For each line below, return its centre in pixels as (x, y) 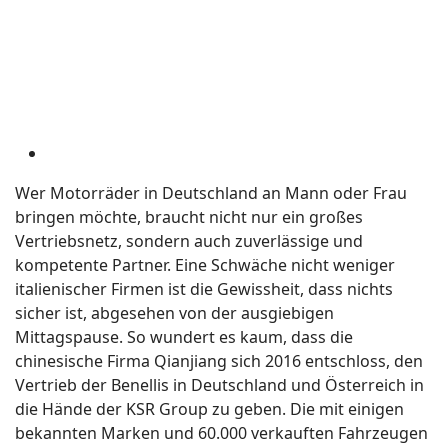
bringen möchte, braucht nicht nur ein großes (189, 217)
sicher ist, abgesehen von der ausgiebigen (174, 313)
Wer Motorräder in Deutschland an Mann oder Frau (211, 193)
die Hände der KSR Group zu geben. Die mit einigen (209, 409)
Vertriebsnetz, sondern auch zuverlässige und (189, 241)
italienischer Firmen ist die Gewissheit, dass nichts (204, 289)
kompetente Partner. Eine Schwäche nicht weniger (205, 265)
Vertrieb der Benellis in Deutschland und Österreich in (219, 385)
